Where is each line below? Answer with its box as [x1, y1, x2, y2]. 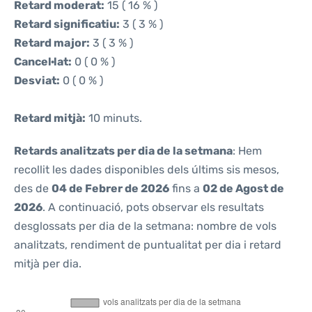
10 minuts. [86, 111, 142, 125]
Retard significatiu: [14, 17, 120, 31]
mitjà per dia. [14, 257, 81, 270]
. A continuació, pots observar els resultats [42, 201, 264, 214]
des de [14, 182, 52, 195]
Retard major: [14, 36, 90, 49]
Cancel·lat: [14, 55, 72, 68]
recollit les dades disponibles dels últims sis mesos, [14, 163, 279, 176]
